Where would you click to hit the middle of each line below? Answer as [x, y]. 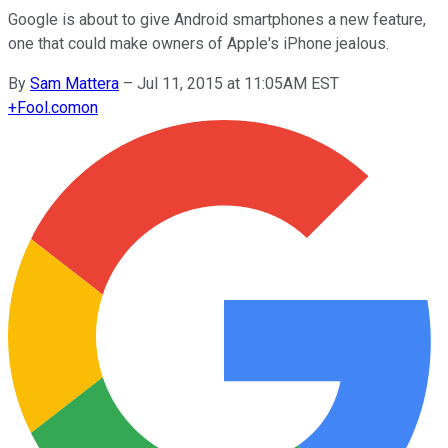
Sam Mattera [74, 83]
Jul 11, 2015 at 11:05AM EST [238, 83]
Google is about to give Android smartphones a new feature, [217, 19]
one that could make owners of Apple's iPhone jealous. [198, 43]
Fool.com [49, 107]
